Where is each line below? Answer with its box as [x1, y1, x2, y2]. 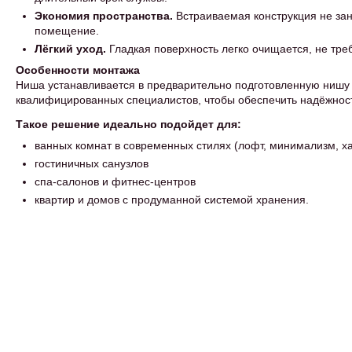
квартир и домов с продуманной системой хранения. [35, 193, 309, 206]
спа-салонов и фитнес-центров [35, 175, 196, 188]
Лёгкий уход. [35, 42, 106, 55]
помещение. [35, 24, 99, 37]
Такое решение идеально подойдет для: [16, 118, 241, 130]
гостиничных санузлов [35, 157, 148, 170]
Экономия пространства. [35, 9, 173, 22]
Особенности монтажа [16, 64, 140, 76]
